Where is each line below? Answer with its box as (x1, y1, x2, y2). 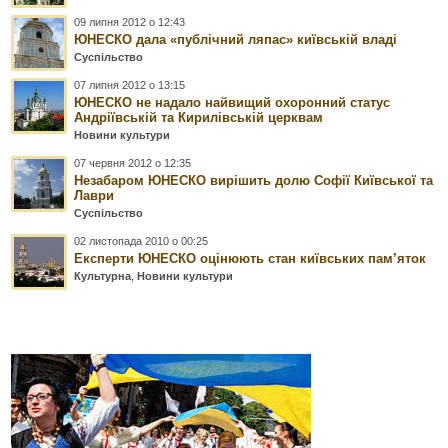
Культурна (74, 270, 132, 283)
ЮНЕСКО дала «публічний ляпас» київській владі (74, 32, 398, 48)
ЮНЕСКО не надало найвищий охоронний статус (74, 95, 391, 111)
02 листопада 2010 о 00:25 (74, 235, 209, 248)
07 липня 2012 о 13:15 (74, 79, 186, 92)
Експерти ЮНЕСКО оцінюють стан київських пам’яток (74, 251, 427, 267)
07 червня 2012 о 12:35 (74, 157, 192, 170)
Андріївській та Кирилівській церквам (74, 110, 324, 126)
